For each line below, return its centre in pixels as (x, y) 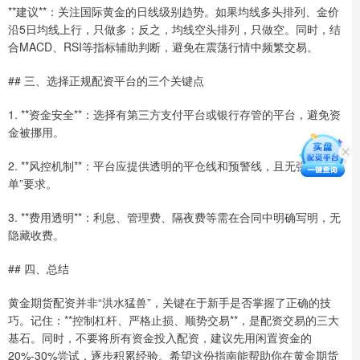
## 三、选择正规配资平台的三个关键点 (106, 80)
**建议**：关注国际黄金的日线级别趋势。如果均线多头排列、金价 (174, 11)
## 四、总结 (39, 268)
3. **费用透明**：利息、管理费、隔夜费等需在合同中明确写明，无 (174, 217)
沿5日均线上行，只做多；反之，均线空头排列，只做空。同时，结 (174, 29)
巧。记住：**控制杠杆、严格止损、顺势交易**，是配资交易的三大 (174, 319)
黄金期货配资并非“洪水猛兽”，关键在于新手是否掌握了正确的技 (170, 302)
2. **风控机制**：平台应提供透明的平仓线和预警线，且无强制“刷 (171, 165)
